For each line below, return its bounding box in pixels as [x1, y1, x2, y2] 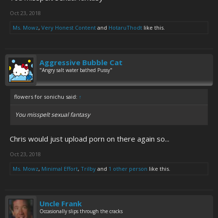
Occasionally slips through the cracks [39, 208, 123, 215]
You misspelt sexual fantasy [15, 110, 90, 119]
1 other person [109, 165, 147, 172]
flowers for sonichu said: [14, 93, 79, 100]
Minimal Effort [41, 165, 78, 172]
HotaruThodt [109, 24, 142, 31]
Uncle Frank [39, 199, 82, 208]
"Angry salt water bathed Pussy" [39, 67, 112, 73]
